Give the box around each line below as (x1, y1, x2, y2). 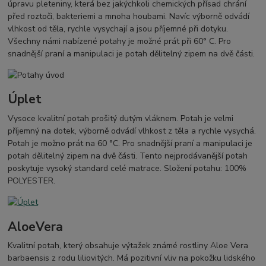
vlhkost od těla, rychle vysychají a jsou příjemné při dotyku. (8, 23, 229, 34)
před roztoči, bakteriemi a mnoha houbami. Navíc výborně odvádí (8, 10, 250, 22)
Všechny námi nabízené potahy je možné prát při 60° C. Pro (8, 35, 232, 47)
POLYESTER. (8, 175, 56, 187)
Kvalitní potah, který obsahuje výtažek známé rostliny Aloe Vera (8, 240, 249, 252)
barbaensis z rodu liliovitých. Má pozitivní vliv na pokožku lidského (8, 252, 256, 264)
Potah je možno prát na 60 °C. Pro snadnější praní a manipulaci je (8, 138, 253, 150)
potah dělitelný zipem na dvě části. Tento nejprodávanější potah (8, 150, 248, 162)
